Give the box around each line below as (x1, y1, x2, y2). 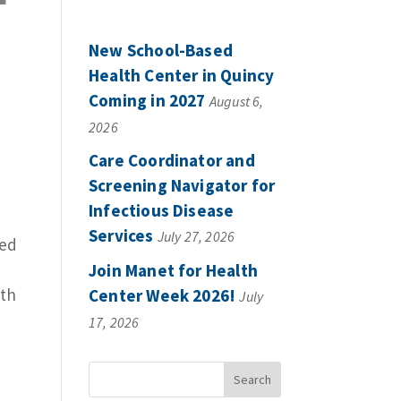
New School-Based (88, 38, 234, 61)
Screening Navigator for (88, 175, 276, 197)
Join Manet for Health (88, 259, 258, 281)
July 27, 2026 (157, 227, 235, 246)
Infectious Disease (88, 200, 235, 222)
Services (88, 225, 154, 247)
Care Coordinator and (88, 149, 255, 172)
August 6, (209, 91, 264, 110)
